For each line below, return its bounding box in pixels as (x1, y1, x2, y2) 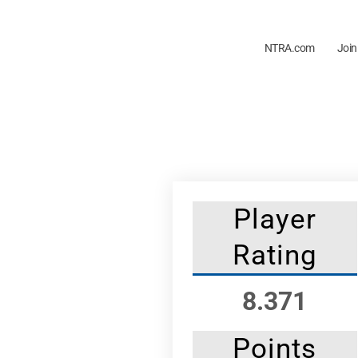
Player (233, 202, 316, 236)
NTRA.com (264, 42, 315, 55)
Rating (232, 238, 317, 272)
